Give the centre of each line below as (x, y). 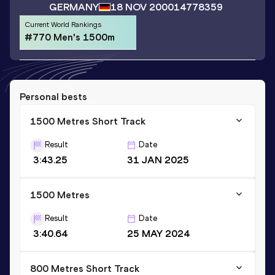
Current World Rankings (63, 25)
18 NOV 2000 (142, 7)
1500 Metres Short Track (88, 121)
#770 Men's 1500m (70, 37)
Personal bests (53, 96)
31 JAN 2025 (158, 160)
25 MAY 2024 (158, 233)
